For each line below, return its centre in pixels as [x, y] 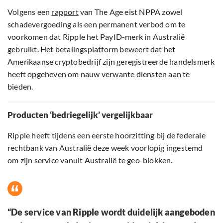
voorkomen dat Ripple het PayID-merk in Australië [96, 37]
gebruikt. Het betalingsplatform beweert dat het [92, 49]
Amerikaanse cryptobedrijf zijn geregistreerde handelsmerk [111, 62]
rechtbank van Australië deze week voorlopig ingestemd [105, 148]
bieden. [20, 87]
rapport [65, 12]
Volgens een [30, 12]
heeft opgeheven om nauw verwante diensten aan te [99, 74]
